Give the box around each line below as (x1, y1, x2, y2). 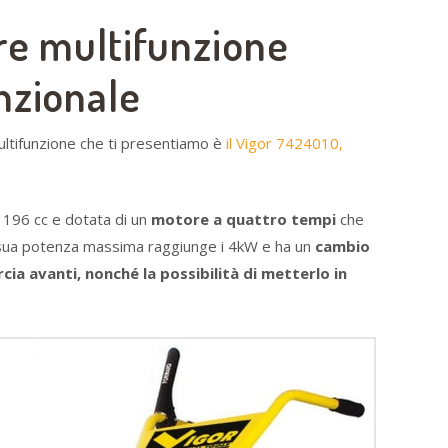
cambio (315, 236, 370, 257)
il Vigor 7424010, (226, 132, 343, 153)
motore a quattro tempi (151, 209, 336, 230)
